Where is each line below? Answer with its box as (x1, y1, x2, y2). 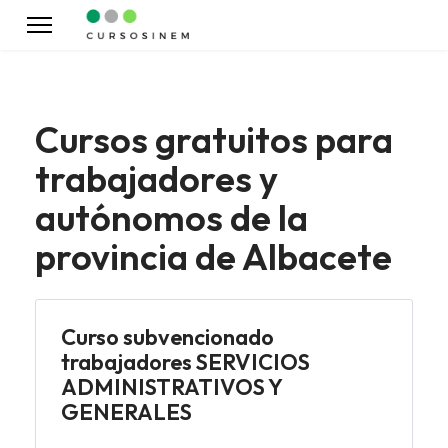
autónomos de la (35, 195, 308, 240)
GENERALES (61, 398, 192, 426)
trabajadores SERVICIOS (61, 348, 310, 376)
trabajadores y (35, 156, 278, 201)
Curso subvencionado (61, 323, 274, 351)
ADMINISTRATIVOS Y (61, 373, 282, 401)
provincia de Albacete (35, 234, 392, 279)
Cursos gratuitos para (35, 117, 393, 162)
